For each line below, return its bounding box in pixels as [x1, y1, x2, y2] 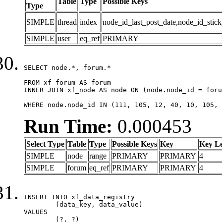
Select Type [26, 139, 64, 148]
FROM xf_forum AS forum [24, 78, 111, 86]
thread [57, 17, 77, 26]
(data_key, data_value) [24, 200, 55, 208]
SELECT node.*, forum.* [24, 63, 111, 71]
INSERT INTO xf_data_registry [24, 193, 135, 201]
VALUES [24, 208, 48, 216]
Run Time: [24, 115, 112, 137]
